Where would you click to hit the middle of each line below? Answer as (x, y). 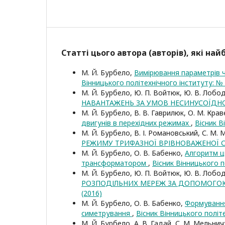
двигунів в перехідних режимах (136, 123)
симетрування (107, 213)
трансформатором (115, 163)
